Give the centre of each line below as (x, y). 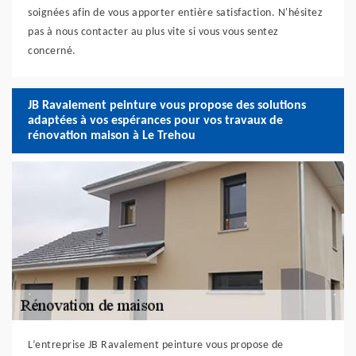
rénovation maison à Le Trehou (112, 135)
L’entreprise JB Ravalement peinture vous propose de (156, 345)
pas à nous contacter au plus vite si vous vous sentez (153, 32)
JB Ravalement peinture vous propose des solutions (167, 105)
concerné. (52, 51)
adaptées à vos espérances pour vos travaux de (155, 120)
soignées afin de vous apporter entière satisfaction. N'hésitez (175, 13)
